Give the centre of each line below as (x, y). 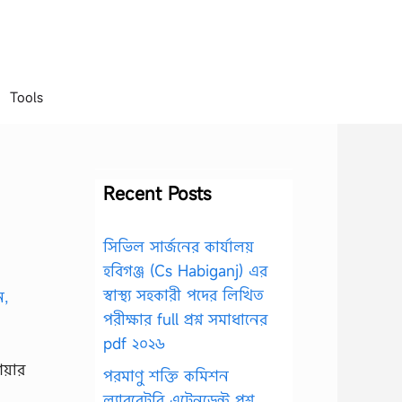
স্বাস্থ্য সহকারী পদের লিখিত (184, 295)
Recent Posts (157, 193)
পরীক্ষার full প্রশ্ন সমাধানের (185, 319)
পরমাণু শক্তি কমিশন (166, 375)
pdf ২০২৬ (134, 343)
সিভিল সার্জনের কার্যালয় (179, 246)
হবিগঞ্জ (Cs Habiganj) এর (185, 271)
